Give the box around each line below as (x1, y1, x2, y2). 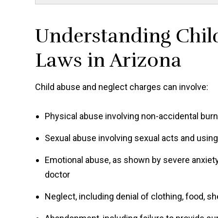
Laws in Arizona (35, 48, 182, 73)
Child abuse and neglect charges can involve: (35, 82, 208, 92)
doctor (45, 169, 70, 180)
